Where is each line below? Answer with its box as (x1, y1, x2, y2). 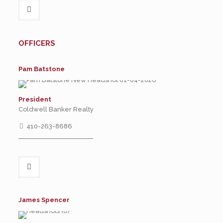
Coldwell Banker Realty (18, 106, 94, 113)
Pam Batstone (18, 65, 65, 73)
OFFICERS (18, 39, 55, 48)
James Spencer (18, 196, 70, 204)
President (18, 96, 51, 103)
